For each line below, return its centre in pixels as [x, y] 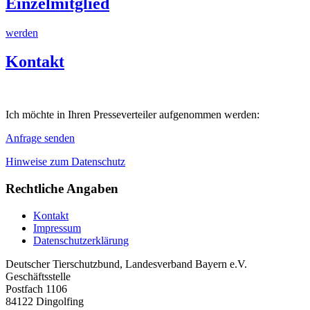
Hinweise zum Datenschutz [65, 162]
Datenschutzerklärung [81, 240]
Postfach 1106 [36, 289]
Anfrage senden [40, 138]
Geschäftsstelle [38, 276]
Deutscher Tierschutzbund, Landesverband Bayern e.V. [126, 264]
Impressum [57, 228]
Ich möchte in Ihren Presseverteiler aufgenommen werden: [133, 115]
